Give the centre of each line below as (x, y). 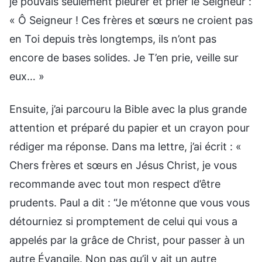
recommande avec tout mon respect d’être (115, 184)
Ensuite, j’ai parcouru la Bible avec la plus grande (128, 109)
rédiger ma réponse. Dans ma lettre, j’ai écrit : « (125, 146)
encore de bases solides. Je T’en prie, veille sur (124, 57)
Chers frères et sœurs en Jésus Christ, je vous (123, 165)
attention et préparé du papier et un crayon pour (130, 127)
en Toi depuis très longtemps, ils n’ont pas (113, 39)
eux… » (27, 76)
